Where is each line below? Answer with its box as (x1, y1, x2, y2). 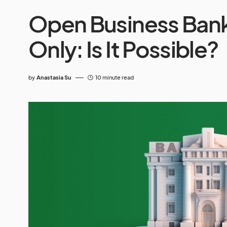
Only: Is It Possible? (28, 34, 218, 63)
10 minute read (95, 74, 134, 81)
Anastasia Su (36, 74, 71, 81)
